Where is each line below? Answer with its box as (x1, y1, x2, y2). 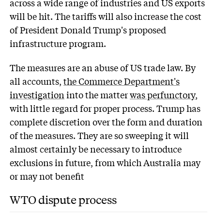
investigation (10, 88, 64, 101)
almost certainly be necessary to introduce (10, 142, 182, 155)
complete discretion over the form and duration (10, 115, 202, 128)
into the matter (64, 88, 130, 101)
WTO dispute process (10, 192, 117, 207)
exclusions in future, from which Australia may (10, 155, 201, 169)
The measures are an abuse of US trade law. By (10, 61, 196, 74)
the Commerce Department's (63, 74, 180, 87)
